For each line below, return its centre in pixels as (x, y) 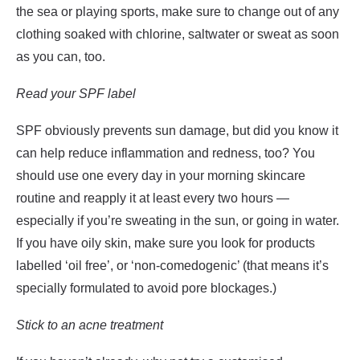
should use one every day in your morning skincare (161, 176)
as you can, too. (62, 57)
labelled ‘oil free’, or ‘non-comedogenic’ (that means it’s (172, 266)
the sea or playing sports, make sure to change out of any (178, 12)
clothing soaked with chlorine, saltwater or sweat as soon (178, 34)
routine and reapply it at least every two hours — (153, 198)
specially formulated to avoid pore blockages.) (146, 288)
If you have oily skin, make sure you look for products (166, 243)
